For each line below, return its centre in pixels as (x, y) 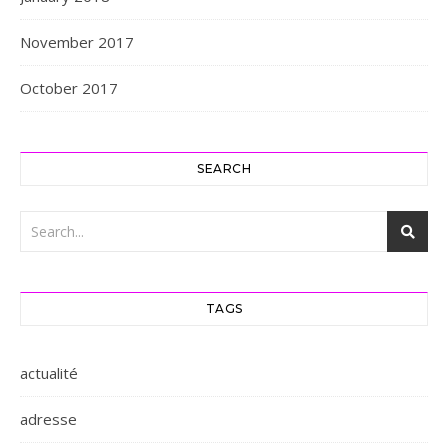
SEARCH (224, 169)
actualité (49, 373)
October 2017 (69, 88)
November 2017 (77, 42)
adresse (48, 419)
